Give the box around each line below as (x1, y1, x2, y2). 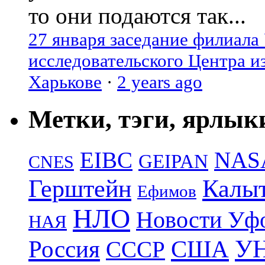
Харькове (28, 72, 102, 93)
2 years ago (117, 72, 202, 93)
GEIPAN (138, 151, 208, 173)
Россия (28, 235, 100, 263)
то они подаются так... (28, 3, 246, 29)
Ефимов (137, 182, 196, 201)
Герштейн (28, 174, 131, 203)
